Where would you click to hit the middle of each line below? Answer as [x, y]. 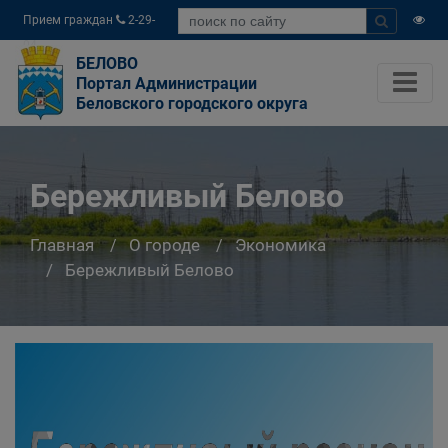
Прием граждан [69, 20]
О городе [164, 244]
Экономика [280, 244]
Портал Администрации [166, 83]
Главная [62, 244]
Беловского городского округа [192, 103]
